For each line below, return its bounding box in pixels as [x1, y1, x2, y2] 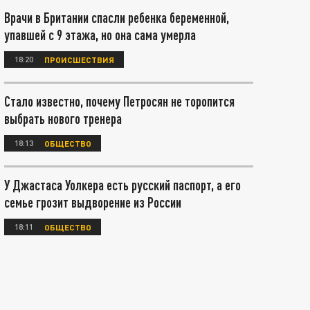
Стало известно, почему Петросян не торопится [4, 93, 235, 109]
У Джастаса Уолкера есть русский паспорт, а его [4, 176, 241, 193]
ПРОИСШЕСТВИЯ [44, 54, 114, 64]
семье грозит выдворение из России [4, 194, 181, 210]
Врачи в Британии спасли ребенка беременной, [4, 9, 229, 26]
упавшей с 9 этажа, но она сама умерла [4, 26, 196, 43]
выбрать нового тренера [4, 110, 122, 127]
